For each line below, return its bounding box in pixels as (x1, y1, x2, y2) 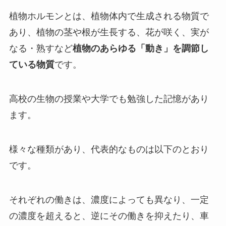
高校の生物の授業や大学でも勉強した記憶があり (9, 93, 209, 104)
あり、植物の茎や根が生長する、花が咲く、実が (9, 27, 209, 38)
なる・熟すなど (9, 43, 73, 54)
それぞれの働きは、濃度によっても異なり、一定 (9, 194, 209, 205)
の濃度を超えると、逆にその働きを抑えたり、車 (9, 210, 209, 221)
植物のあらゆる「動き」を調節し (72, 43, 209, 54)
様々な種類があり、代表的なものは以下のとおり (9, 144, 209, 154)
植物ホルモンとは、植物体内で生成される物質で (9, 11, 209, 22)
